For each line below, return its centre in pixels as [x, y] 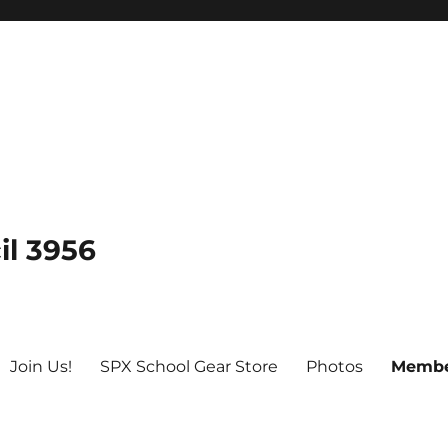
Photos [335, 366]
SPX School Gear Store [189, 366]
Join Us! [41, 366]
